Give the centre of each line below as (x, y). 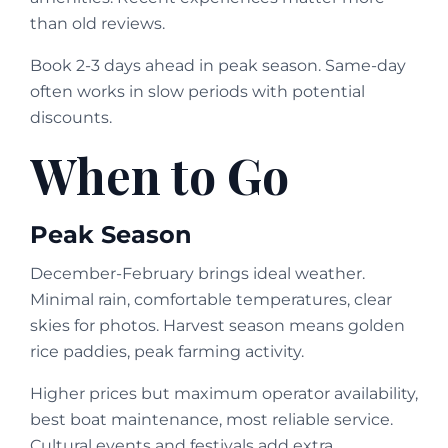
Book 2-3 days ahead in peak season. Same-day (218, 65)
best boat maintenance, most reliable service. (211, 419)
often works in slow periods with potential (197, 91)
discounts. (71, 117)
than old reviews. (97, 23)
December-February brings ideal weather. (197, 273)
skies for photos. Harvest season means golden (217, 325)
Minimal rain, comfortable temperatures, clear (211, 299)
